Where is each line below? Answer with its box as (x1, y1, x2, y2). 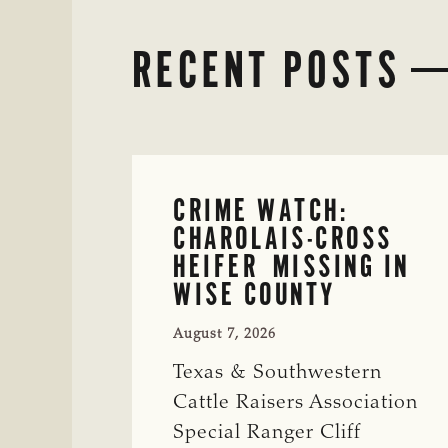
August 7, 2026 (173, 327, 276, 342)
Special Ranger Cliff (173, 422, 361, 443)
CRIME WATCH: (173, 190, 348, 229)
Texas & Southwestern (173, 362, 382, 383)
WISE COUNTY (173, 274, 336, 313)
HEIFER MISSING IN (173, 246, 410, 285)
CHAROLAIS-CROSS (173, 218, 393, 257)
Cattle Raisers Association (173, 392, 418, 413)
